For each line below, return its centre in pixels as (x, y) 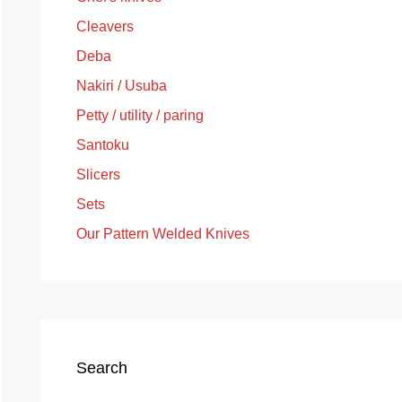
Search (101, 368)
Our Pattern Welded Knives (162, 234)
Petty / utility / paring (140, 116)
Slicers (98, 175)
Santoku (102, 145)
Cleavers (105, 27)
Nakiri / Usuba (121, 86)
